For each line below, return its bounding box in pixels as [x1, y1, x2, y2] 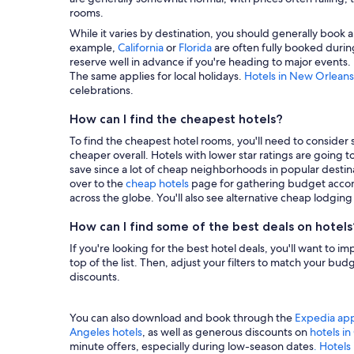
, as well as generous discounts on [142, 324, 310, 339]
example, [70, 40, 118, 55]
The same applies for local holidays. [70, 68, 244, 83]
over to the [70, 175, 126, 190]
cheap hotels [126, 175, 189, 190]
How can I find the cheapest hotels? [70, 111, 283, 126]
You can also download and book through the [70, 310, 295, 325]
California [118, 40, 164, 55]
